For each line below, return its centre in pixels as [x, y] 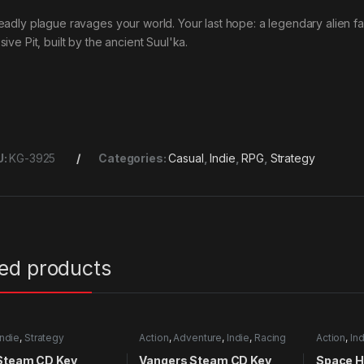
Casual [186, 158]
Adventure [198, 338]
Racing [270, 338]
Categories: [134, 158]
